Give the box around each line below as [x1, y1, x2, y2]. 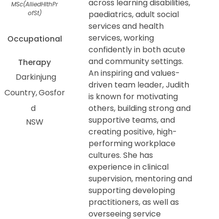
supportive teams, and [88, 114, 175, 126]
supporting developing [88, 184, 175, 196]
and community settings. [88, 55, 184, 67]
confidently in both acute [88, 44, 186, 55]
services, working [88, 32, 154, 44]
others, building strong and [88, 102, 191, 114]
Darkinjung [15, 71, 56, 83]
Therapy [18, 56, 51, 68]
